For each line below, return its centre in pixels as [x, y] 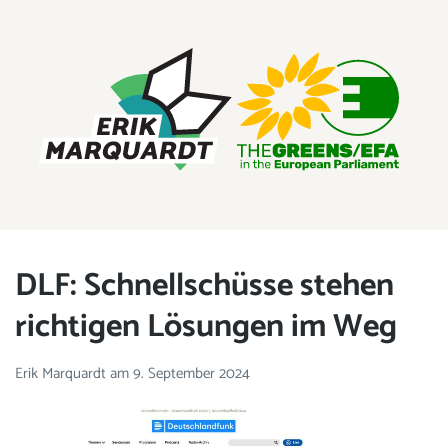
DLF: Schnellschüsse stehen [204, 286]
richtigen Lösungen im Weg [206, 327]
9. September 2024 [191, 373]
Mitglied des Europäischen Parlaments [123, 217]
